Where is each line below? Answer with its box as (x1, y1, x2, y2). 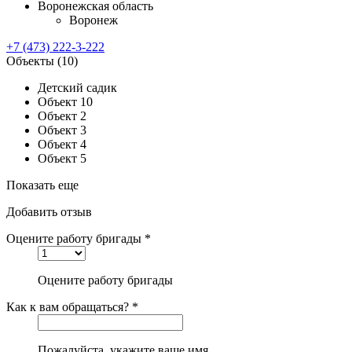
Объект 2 (38, 108, 86, 123)
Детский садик (38, 80, 117, 94)
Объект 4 (38, 137, 86, 151)
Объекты (6, 53, 57, 68)
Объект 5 (38, 151, 86, 165)
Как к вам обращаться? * (6, 299, 138, 313)
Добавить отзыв (6, 204, 92, 218)
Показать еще (6, 178, 79, 192)
